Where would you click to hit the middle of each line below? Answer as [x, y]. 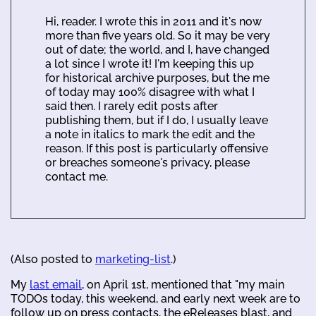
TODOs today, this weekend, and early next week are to [156, 298]
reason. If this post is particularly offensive [157, 148]
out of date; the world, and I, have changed [157, 49]
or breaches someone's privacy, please [147, 162]
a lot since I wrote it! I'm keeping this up [150, 63]
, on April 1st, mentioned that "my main [183, 284]
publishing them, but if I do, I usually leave [157, 120]
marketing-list [133, 259]
